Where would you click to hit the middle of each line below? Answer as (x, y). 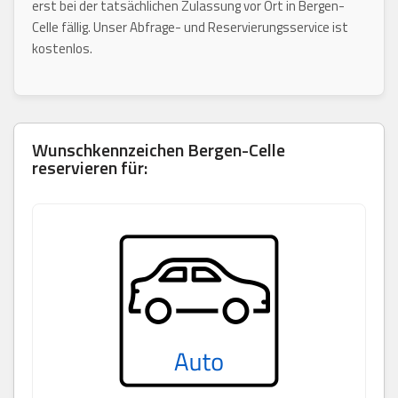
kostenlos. (62, 48)
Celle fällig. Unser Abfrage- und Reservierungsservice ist (190, 27)
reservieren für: (90, 167)
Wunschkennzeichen (110, 149)
